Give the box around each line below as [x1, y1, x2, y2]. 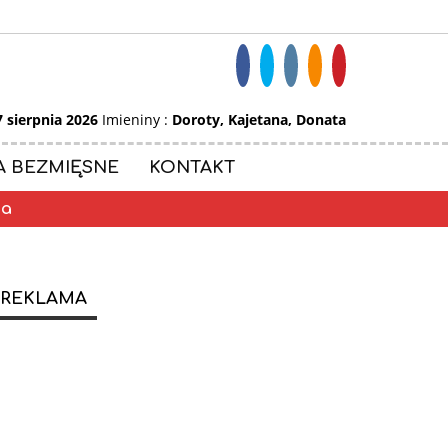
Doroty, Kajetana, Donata [171, 110, 346, 129]
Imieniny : [101, 110, 172, 129]
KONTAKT [149, 158, 235, 177]
